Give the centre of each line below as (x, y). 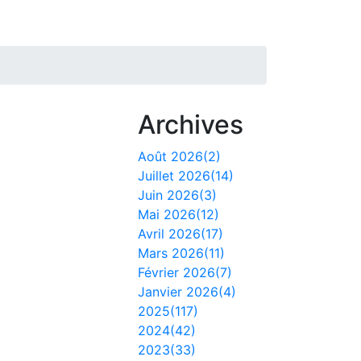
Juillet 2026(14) (186, 176)
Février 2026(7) (185, 272)
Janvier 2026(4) (187, 292)
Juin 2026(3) (177, 195)
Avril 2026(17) (180, 234)
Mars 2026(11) (181, 253)
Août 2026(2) (179, 156)
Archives (191, 124)
